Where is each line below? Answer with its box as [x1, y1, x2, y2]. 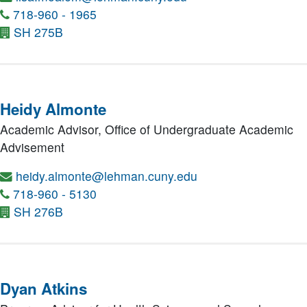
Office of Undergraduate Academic [105, 121, 293, 138]
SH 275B [14, 23, 63, 40]
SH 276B [14, 203, 63, 220]
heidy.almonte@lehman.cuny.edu [16, 167, 197, 184]
